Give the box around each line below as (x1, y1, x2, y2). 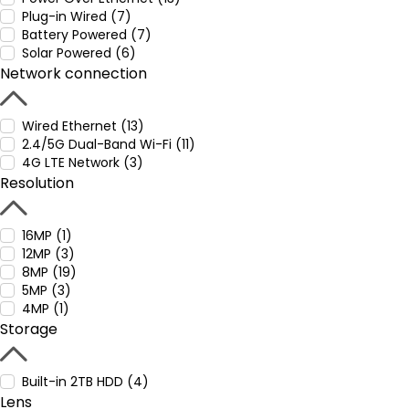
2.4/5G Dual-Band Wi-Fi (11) (22, 135, 195, 153)
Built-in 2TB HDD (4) (22, 372, 149, 391)
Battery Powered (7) (22, 26, 152, 44)
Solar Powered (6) (22, 44, 136, 62)
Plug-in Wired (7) (22, 7, 131, 26)
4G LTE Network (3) (22, 153, 143, 172)
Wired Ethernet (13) (22, 117, 144, 135)
